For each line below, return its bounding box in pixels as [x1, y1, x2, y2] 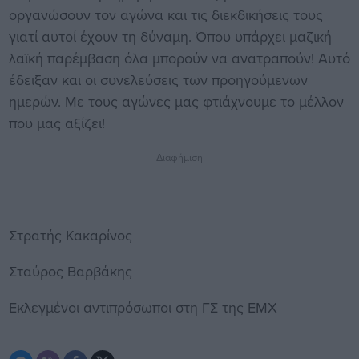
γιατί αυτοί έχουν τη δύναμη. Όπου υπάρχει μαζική [8, 26, 332, 47]
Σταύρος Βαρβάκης [8, 261, 132, 282]
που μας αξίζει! [8, 113, 105, 134]
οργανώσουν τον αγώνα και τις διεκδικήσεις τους [8, 5, 323, 26]
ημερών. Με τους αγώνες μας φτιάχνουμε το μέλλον [8, 91, 344, 112]
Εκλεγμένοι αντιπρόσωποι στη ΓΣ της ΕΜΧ [8, 297, 277, 318]
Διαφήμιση [156, 150, 203, 165]
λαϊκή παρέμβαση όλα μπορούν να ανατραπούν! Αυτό [8, 48, 350, 69]
